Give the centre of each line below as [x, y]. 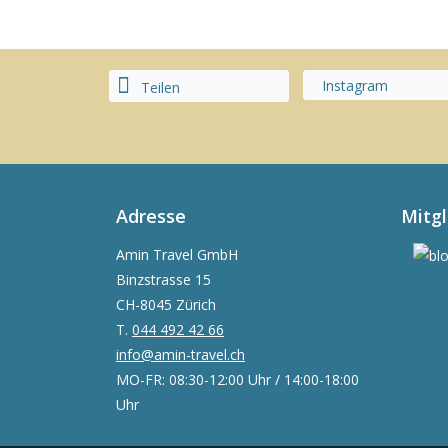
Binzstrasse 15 [163, 279]
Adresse [151, 215]
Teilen [158, 87]
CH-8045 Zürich [166, 304]
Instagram [353, 85]
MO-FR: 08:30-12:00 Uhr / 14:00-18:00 [237, 379]
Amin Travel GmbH [177, 254]
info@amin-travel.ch [180, 354]
